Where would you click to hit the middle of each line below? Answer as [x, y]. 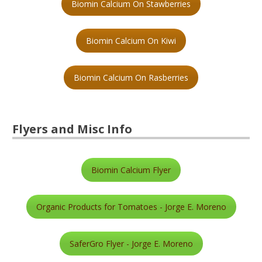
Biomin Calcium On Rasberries [131, 77]
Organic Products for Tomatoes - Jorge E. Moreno [131, 206]
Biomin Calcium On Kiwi [131, 40]
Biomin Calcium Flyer [131, 170]
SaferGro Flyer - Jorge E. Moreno [131, 243]
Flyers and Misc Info [73, 129]
